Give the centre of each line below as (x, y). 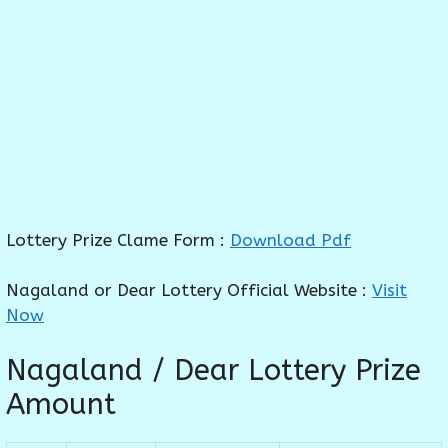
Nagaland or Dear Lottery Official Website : (189, 290)
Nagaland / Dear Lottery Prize (213, 370)
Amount (61, 404)
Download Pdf (290, 239)
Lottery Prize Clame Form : (118, 239)
